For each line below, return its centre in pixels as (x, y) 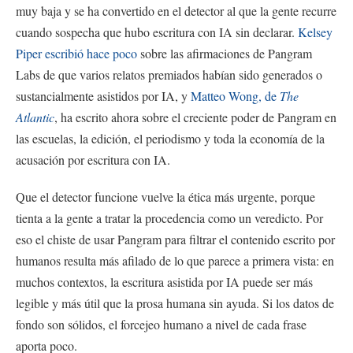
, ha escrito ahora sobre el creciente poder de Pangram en (195, 117)
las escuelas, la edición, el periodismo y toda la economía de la (170, 138)
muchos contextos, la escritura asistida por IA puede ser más (164, 282)
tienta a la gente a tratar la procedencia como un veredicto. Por (169, 218)
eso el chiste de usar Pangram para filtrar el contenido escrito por (175, 240)
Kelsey (315, 32)
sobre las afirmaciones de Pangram (225, 53)
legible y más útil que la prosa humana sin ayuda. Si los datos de (175, 303)
